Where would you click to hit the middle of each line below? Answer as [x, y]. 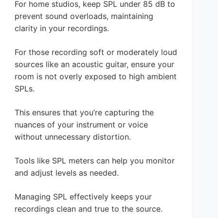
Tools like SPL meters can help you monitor [95, 160]
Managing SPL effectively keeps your [83, 196]
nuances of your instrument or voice [81, 124]
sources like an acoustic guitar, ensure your [94, 64]
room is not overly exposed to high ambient [96, 76]
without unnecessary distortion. [73, 136]
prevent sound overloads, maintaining [84, 16]
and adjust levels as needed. [67, 173]
